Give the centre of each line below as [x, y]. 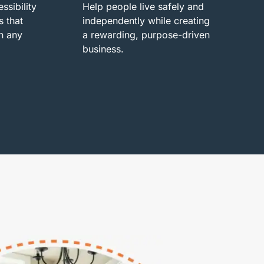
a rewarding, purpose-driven [146, 34]
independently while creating [146, 20]
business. [103, 49]
